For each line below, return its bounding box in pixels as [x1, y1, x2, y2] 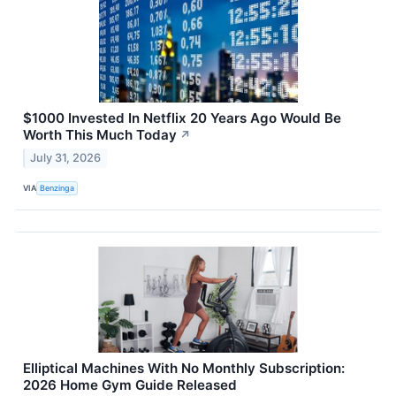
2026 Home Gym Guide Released [23, 376, 237, 393]
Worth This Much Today [23, 126, 177, 144]
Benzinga [40, 183, 75, 194]
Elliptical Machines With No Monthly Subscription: [23, 359, 345, 377]
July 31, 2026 [30, 150, 102, 164]
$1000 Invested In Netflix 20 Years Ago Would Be [23, 110, 341, 127]
